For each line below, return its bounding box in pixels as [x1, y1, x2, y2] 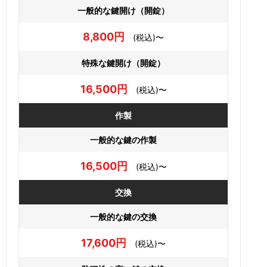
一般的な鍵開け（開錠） [77, 5, 169, 15]
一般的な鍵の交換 [90, 211, 157, 222]
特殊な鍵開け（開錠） [82, 57, 165, 68]
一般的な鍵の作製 [90, 134, 157, 145]
